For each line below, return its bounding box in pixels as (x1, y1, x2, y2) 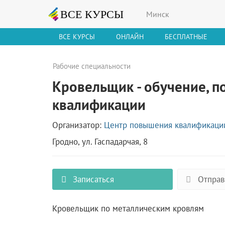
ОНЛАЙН (116, 32, 144, 41)
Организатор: (52, 119, 104, 131)
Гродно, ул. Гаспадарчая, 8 (52, 136, 148, 147)
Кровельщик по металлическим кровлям (52, 202, 204, 214)
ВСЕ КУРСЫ (59, 32, 95, 41)
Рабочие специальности (52, 61, 131, 71)
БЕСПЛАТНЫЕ (165, 32, 207, 41)
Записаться (70, 173, 115, 185)
